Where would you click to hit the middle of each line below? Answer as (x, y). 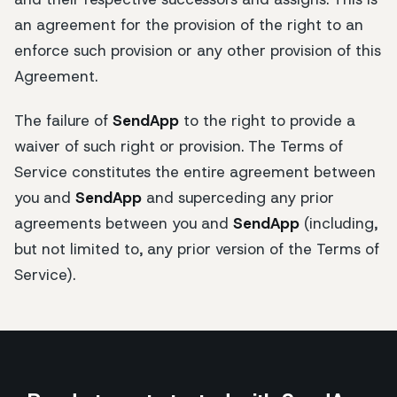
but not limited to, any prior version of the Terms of (197, 249)
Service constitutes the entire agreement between (195, 171)
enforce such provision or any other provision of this (198, 50)
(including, (339, 223)
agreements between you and (124, 223)
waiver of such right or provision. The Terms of (179, 146)
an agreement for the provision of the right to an (189, 24)
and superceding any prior (238, 197)
